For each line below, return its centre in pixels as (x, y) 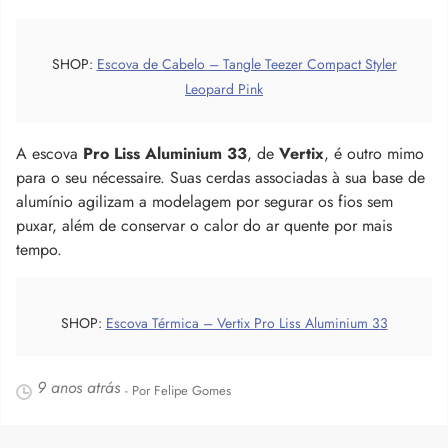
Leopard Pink (224, 88)
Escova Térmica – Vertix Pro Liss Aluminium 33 (246, 322)
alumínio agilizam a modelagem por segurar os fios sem (204, 201)
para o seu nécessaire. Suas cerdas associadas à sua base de (220, 177)
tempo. (39, 249)
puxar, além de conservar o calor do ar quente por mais (204, 225)
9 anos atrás (78, 387)
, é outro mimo (374, 153)
